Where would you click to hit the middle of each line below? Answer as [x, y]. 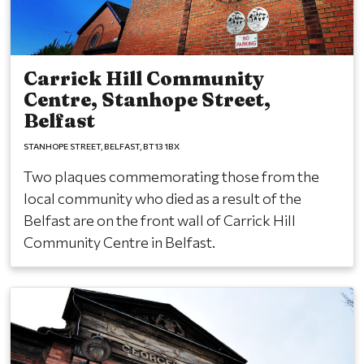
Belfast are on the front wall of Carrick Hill [160, 221]
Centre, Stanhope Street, [147, 100]
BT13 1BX [161, 146]
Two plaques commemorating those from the [171, 177]
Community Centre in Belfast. [119, 243]
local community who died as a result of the [162, 199]
